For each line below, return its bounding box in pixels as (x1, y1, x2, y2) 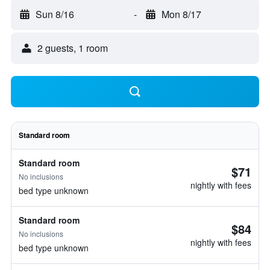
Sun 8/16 (36, 7, 74, 21)
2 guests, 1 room (37, 41, 108, 55)
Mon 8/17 (161, 7, 201, 21)
